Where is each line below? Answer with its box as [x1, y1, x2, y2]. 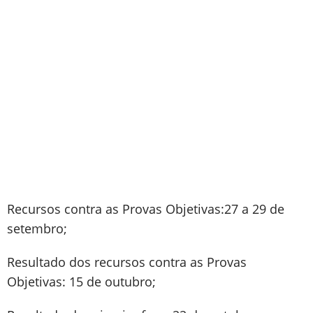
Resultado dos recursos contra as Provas [7, 254, 247, 270]
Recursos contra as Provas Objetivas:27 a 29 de [7, 201, 284, 217]
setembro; [7, 220, 67, 237]
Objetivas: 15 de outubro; [7, 273, 156, 290]
